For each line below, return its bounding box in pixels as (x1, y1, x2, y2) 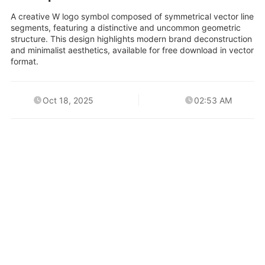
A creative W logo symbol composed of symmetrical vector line (11, 11, 254, 22)
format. (11, 56, 38, 67)
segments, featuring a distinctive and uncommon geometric (11, 22, 241, 33)
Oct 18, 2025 (43, 95, 94, 105)
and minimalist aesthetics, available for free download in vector (11, 45, 254, 56)
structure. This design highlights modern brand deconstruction (11, 34, 252, 44)
